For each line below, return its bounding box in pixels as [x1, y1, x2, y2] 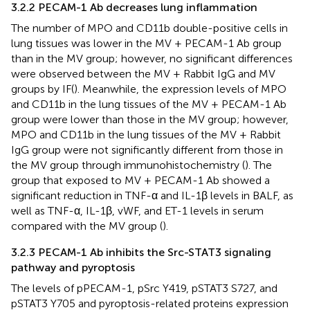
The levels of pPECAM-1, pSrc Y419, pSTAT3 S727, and [11, 281, 277, 295]
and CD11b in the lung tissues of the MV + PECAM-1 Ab [11, 97, 286, 111]
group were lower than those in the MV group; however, [11, 112, 289, 126]
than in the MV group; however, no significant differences [11, 51, 293, 65]
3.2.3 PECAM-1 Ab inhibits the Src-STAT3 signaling [11, 245, 271, 259]
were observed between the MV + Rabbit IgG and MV [11, 66, 275, 80]
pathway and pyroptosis [11, 260, 135, 274]
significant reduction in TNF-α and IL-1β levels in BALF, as [11, 188, 293, 202]
